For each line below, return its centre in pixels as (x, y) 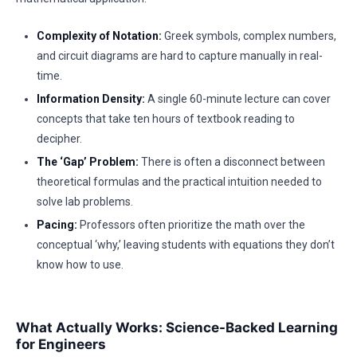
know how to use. (80, 265)
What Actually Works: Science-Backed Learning (177, 328)
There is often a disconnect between (232, 162)
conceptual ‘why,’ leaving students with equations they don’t (186, 245)
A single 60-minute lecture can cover (238, 99)
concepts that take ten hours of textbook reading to (166, 119)
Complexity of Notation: (99, 36)
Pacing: (57, 225)
